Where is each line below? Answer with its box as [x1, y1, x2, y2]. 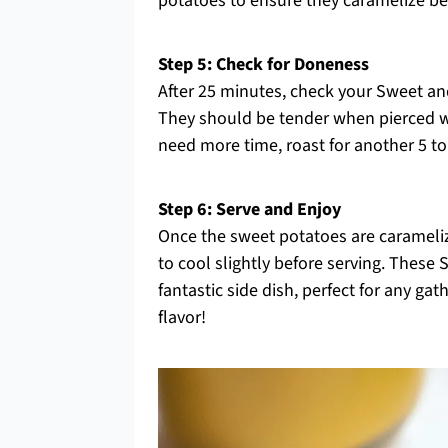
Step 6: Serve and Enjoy [158, 197, 341, 222]
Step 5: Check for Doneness [158, 52, 369, 77]
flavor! [158, 305, 206, 330]
